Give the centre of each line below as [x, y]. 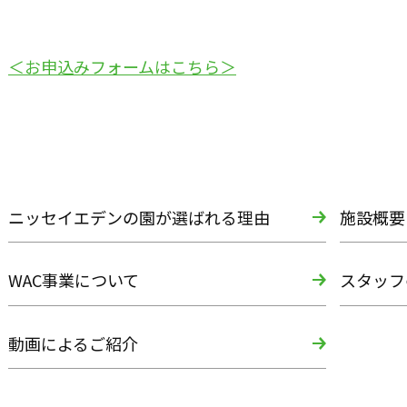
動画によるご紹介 [73, 343]
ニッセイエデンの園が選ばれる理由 [139, 217]
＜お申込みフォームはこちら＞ [122, 66]
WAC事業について [74, 280]
